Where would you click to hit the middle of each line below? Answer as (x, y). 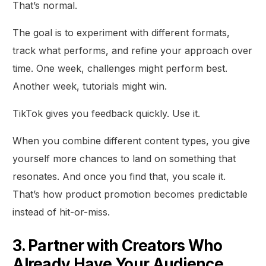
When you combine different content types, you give (132, 140)
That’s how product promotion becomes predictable (130, 194)
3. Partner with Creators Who (118, 245)
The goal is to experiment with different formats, (121, 32)
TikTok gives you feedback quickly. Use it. (107, 113)
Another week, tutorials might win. (90, 86)
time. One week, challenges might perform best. (120, 68)
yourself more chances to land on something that (124, 158)
